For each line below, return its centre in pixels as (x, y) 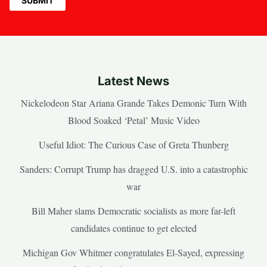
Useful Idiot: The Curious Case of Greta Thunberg (133, 144)
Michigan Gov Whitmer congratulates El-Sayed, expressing (133, 252)
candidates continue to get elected (133, 228)
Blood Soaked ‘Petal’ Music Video (133, 120)
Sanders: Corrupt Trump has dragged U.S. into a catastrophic (133, 169)
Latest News (133, 81)
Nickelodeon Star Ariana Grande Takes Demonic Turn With (133, 103)
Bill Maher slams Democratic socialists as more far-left (133, 210)
